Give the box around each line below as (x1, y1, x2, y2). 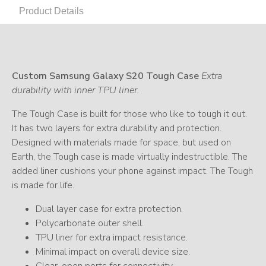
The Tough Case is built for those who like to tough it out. (12, 107, 247, 121)
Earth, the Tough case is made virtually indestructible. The (12, 150, 248, 163)
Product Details (19, 5, 84, 16)
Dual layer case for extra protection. (36, 202, 183, 216)
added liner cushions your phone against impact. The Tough (12, 164, 253, 178)
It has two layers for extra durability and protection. (12, 121, 221, 135)
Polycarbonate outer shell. (36, 216, 144, 230)
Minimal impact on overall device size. (36, 245, 190, 258)
